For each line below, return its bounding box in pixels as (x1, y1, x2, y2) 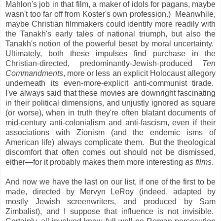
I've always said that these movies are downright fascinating (5, 89, 216, 98)
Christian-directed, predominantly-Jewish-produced (5, 59, 202, 68)
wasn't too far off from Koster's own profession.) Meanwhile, (5, 10, 216, 19)
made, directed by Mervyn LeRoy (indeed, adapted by (5, 187, 216, 196)
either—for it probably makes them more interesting (5, 158, 185, 167)
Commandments (5, 69, 63, 78)
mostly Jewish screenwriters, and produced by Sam (5, 197, 216, 206)
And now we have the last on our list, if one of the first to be (5, 178, 216, 186)
